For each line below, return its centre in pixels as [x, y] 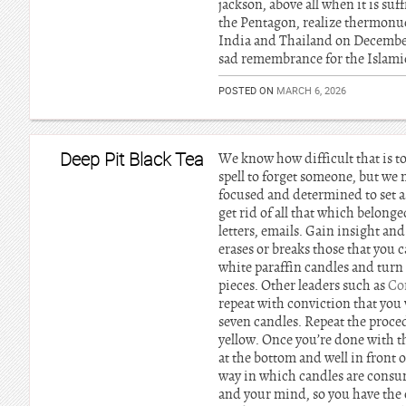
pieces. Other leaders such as [303, 285]
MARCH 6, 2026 [311, 90]
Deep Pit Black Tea [132, 159]
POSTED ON [247, 90]
